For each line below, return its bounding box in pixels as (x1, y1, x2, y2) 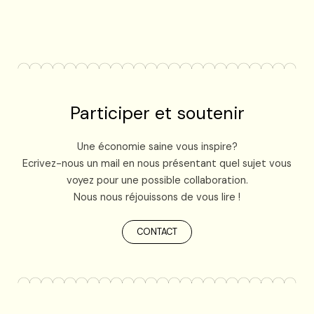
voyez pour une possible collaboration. (66, 173, 248, 187)
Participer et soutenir (69, 101, 245, 125)
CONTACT (137, 225, 177, 238)
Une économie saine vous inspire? (76, 139, 238, 153)
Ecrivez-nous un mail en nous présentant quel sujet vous (22, 156, 292, 170)
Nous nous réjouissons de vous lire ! (74, 190, 240, 204)
